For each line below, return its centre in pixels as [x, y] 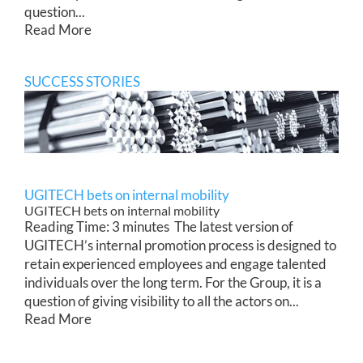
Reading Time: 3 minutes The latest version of [159, 226]
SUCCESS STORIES [82, 81]
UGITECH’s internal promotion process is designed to [180, 245]
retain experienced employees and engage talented [175, 263]
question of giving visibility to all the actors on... [162, 301]
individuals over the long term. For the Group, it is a [173, 282]
